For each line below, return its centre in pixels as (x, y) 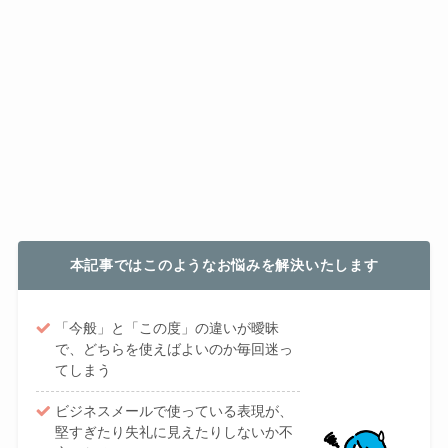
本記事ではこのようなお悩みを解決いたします (224, 265)
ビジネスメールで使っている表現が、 (174, 411)
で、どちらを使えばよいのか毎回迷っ (174, 348)
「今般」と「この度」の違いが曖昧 (167, 327)
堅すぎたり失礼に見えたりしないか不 (174, 432)
